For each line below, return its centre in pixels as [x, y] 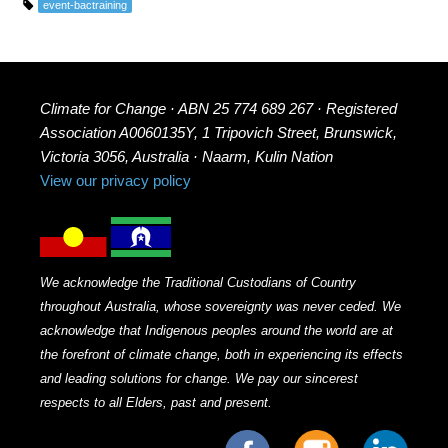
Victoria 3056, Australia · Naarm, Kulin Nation [187, 157]
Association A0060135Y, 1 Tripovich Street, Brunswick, [219, 133]
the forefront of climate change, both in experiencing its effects [222, 354]
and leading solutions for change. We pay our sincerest [199, 378]
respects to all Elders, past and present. [156, 402]
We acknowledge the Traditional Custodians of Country [198, 282]
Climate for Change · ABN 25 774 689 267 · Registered [219, 109]
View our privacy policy [116, 181]
